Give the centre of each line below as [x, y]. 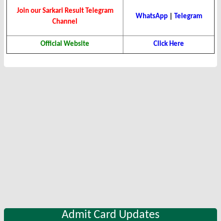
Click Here [169, 44]
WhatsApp [151, 17]
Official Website [65, 44]
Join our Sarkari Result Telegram [65, 11]
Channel [65, 22]
